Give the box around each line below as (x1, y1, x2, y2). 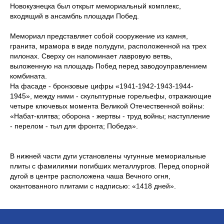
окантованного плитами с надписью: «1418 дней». (10, 181, 176, 190)
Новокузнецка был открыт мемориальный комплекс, (10, 1, 181, 10)
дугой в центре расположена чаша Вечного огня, (10, 171, 170, 180)
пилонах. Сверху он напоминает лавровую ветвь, (10, 51, 172, 60)
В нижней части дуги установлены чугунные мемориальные (10, 151, 206, 160)
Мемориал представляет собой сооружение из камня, (10, 31, 188, 40)
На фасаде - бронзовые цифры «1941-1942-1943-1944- (10, 81, 193, 90)
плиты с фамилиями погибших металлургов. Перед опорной (10, 161, 209, 170)
